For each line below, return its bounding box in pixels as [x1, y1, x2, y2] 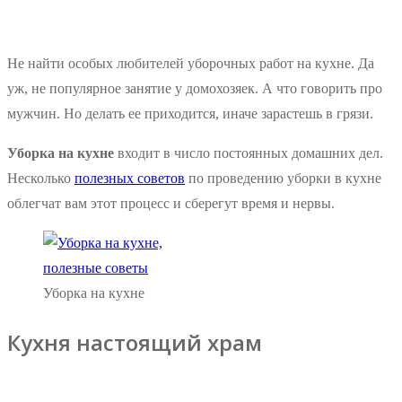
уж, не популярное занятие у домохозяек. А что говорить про [7, 81, 382, 97]
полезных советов [74, 170, 185, 187]
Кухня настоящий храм [7, 328, 262, 358]
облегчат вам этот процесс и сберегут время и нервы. [7, 196, 335, 212]
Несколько [7, 170, 74, 187]
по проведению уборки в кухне [185, 170, 381, 187]
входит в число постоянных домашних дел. [114, 145, 383, 162]
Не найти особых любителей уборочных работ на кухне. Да [7, 56, 374, 72]
